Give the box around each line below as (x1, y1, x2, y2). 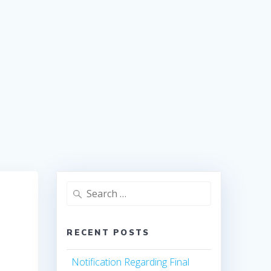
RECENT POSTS (67, 227, 150, 238)
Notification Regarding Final (71, 255, 190, 269)
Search (66, 182, 96, 195)
